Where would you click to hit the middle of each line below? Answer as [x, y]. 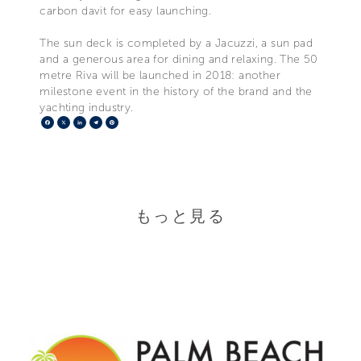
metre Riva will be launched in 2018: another [160, 75]
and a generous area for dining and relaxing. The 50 [179, 59]
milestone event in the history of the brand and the [176, 91]
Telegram [129, 122]
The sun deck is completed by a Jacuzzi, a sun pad [176, 43]
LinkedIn [110, 122]
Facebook [83, 122]
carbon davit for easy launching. [126, 10]
